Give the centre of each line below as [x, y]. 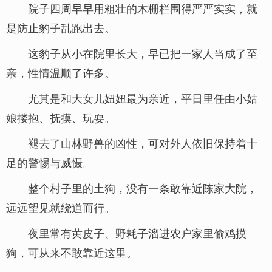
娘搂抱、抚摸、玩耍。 [61, 117]
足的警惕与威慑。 [50, 162]
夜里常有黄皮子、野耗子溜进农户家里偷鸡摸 [137, 233]
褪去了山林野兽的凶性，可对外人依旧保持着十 [143, 143]
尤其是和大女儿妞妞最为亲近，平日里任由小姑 [143, 98]
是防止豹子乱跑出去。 [61, 27]
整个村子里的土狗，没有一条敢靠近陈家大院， [143, 188]
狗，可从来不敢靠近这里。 [72, 252]
